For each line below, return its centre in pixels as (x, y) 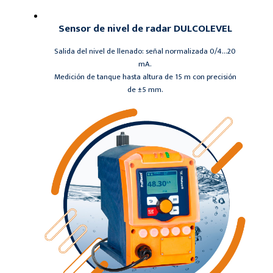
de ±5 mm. (145, 90)
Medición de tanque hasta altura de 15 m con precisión (145, 77)
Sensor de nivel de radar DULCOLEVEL (145, 28)
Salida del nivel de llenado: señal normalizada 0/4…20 (145, 51)
